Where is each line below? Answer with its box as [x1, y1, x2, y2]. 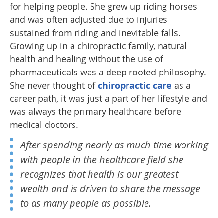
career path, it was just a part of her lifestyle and [10, 92, 207, 104]
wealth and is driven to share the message [20, 182, 200, 195]
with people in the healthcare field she [20, 153, 183, 166]
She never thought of [10, 79, 98, 91]
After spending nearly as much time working [20, 138, 208, 151]
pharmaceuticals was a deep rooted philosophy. [10, 66, 206, 78]
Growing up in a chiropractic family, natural [10, 40, 187, 52]
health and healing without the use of [10, 53, 163, 65]
